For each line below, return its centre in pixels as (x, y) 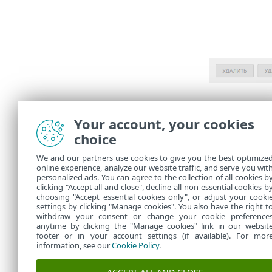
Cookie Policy (135, 245)
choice (95, 139)
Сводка (235, 111)
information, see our (74, 245)
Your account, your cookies (164, 124)
